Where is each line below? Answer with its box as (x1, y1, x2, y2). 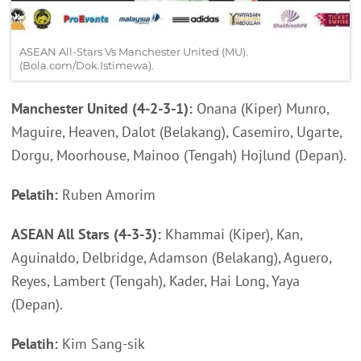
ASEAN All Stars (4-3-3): (11, 224, 165, 243)
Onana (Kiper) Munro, (193, 98, 329, 118)
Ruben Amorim (58, 185, 156, 204)
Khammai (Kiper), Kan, (165, 224, 302, 243)
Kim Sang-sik (58, 334, 145, 353)
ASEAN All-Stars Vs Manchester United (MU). (19, 44, 248, 58)
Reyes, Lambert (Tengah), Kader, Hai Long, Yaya (11, 271, 300, 290)
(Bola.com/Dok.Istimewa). (19, 58, 154, 72)
